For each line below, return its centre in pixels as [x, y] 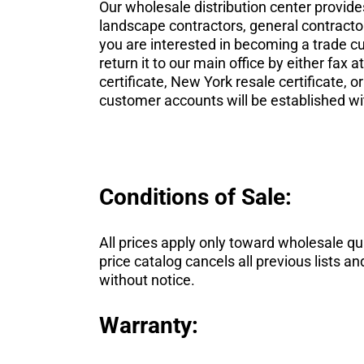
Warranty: [148, 325]
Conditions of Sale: [195, 197]
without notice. [147, 280]
